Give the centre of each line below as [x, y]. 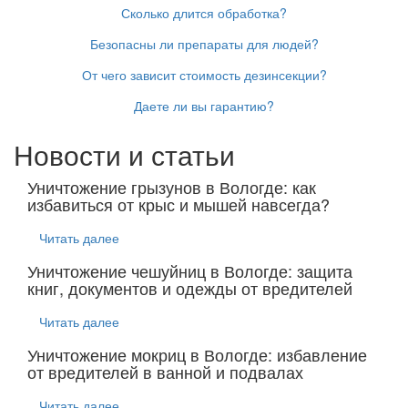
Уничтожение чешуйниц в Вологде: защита [190, 270]
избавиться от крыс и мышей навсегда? [178, 204]
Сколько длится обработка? [204, 13]
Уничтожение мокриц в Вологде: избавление [197, 354]
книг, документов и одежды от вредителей [190, 288]
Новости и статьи [124, 154]
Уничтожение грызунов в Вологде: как [172, 187]
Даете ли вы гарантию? [204, 106]
